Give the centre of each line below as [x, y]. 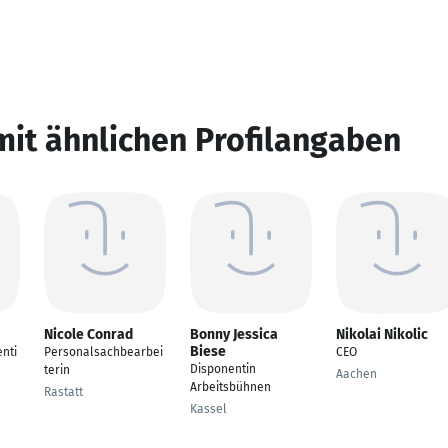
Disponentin [223, 369]
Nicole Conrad [88, 334]
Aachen [356, 374]
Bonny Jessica [234, 334]
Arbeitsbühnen [230, 387]
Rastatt [63, 392]
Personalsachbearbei [103, 352]
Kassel [208, 409]
